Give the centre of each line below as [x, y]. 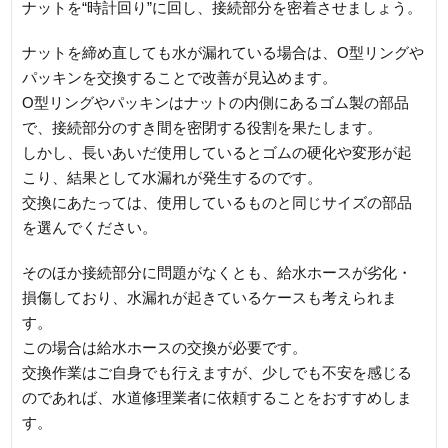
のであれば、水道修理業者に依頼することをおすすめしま [217, 397]
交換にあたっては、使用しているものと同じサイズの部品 [217, 202]
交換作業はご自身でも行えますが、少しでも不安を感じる [217, 372]
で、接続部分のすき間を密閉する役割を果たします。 [202, 127]
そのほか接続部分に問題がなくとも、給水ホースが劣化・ [217, 272]
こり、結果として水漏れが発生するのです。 [172, 177]
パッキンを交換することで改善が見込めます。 [180, 77]
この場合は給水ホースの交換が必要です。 [165, 347]
